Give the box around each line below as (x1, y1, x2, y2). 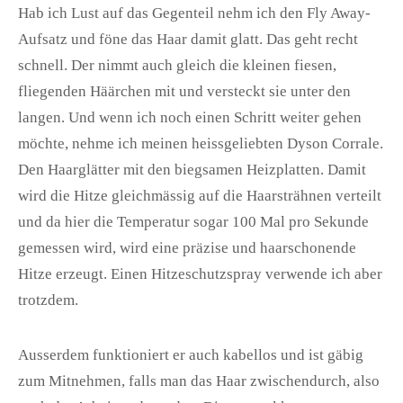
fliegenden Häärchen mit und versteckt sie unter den (18, 83, 351, 101)
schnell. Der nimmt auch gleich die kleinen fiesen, (18, 57, 336, 75)
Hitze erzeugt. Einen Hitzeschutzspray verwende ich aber (18, 265, 382, 283)
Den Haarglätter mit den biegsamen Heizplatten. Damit (18, 161, 366, 179)
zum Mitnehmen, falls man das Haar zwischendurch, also (18, 372, 380, 390)
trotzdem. (18, 291, 78, 309)
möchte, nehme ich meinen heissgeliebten (18, 135, 287, 153)
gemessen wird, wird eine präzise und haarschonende (18, 239, 356, 257)
